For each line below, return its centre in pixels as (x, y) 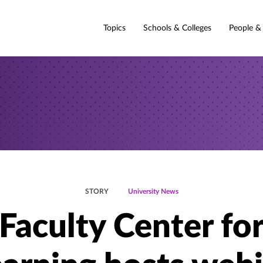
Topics (114, 28)
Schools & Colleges (177, 28)
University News (153, 191)
